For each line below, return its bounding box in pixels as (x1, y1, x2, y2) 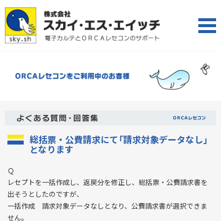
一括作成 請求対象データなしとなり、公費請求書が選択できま (7, 201, 207, 211)
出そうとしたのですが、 (7, 189, 83, 199)
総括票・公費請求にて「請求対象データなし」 (30, 133, 208, 147)
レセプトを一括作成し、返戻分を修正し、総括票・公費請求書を (7, 177, 208, 187)
